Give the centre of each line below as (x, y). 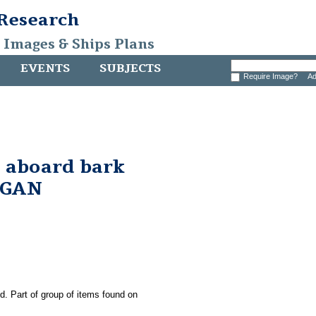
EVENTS (45, 68)
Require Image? (272, 76)
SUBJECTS (130, 68)
